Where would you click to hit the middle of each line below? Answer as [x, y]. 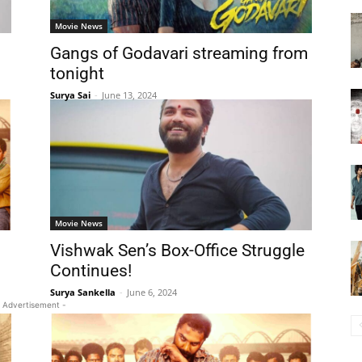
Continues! [91, 271]
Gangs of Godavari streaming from [179, 53]
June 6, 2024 [152, 292]
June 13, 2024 [129, 95]
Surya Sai [70, 95]
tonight [77, 74]
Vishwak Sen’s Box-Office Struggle [177, 250]
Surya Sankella [83, 292]
